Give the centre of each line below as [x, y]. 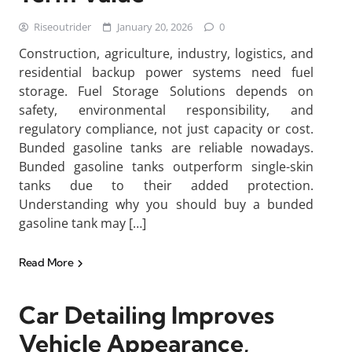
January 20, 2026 [155, 27]
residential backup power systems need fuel [166, 72]
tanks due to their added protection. [166, 185]
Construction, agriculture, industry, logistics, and [166, 53]
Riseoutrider [62, 27]
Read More [47, 262]
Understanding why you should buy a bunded [166, 204]
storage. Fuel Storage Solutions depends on [166, 91]
